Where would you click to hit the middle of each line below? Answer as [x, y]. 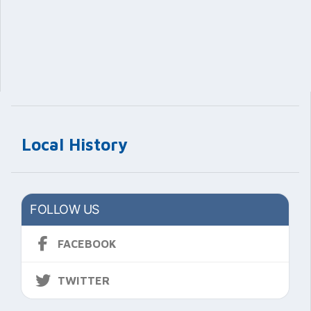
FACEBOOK [87, 243]
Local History [75, 144]
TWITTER [84, 280]
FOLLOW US [65, 209]
